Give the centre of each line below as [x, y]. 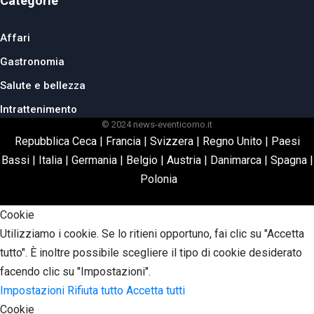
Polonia [158, 179]
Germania [94, 161]
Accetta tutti [156, 291]
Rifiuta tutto [97, 291]
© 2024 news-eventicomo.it [157, 125]
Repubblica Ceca [55, 142]
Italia [50, 161]
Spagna [288, 161]
